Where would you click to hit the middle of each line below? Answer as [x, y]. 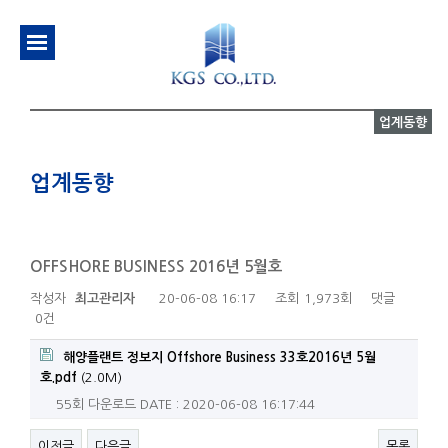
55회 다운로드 [96, 405]
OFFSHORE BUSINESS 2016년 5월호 [156, 267]
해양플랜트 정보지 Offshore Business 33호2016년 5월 [219, 358]
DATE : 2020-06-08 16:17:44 [227, 405]
